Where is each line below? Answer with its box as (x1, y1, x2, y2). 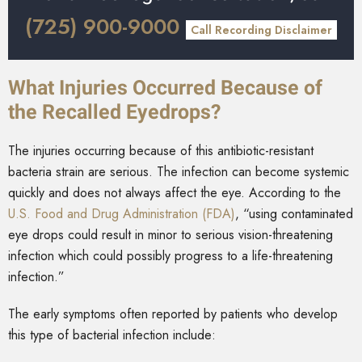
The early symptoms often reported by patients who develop (8, 305, 338, 324)
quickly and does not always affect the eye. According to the (8, 183, 341, 203)
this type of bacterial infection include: (8, 326, 216, 345)
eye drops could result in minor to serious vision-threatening (8, 225, 333, 245)
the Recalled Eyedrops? (8, 100, 221, 124)
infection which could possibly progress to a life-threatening (8, 246, 333, 266)
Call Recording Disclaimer (191, 22, 332, 39)
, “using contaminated (235, 204, 353, 224)
